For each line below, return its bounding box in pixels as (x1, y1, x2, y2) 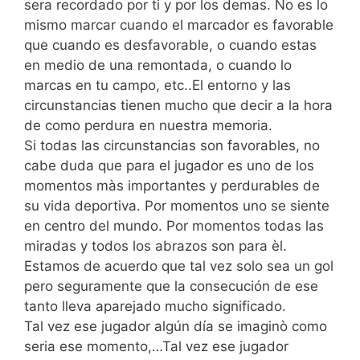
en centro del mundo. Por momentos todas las (24, 217, 324, 234)
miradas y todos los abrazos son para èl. (24, 237, 287, 254)
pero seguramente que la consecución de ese (24, 277, 318, 294)
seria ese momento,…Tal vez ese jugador (24, 337, 288, 354)
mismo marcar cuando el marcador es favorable (24, 16, 333, 33)
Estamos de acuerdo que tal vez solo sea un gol (24, 257, 333, 274)
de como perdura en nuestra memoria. (24, 117, 272, 133)
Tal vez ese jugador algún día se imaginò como (24, 317, 327, 334)
